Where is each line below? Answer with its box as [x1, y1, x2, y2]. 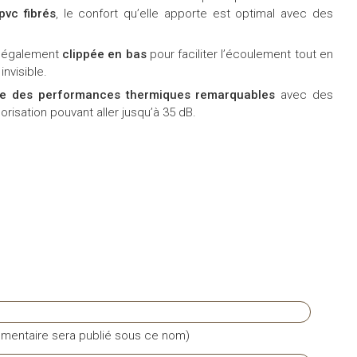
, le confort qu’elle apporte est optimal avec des [55, 6, 334, 21]
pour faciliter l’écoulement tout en [146, 46, 334, 61]
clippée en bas [62, 46, 147, 61]
